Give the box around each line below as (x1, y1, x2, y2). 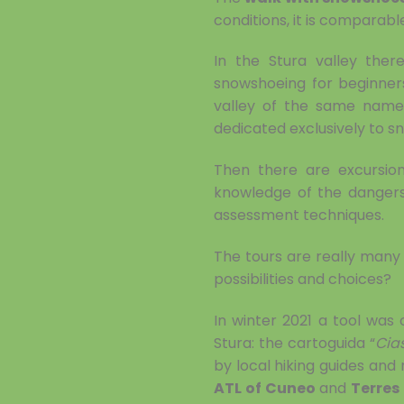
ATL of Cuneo (214, 377, 316, 399)
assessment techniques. (214, 205, 384, 226)
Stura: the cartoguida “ (214, 332, 375, 353)
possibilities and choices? (214, 269, 391, 290)
